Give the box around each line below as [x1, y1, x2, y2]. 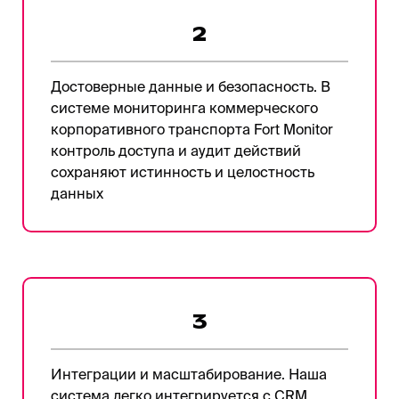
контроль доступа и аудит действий [51, 142, 301, 159]
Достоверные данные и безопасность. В [51, 77, 330, 94]
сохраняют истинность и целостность [51, 163, 314, 180]
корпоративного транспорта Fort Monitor [51, 120, 333, 137]
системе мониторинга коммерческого [51, 99, 318, 116]
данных [51, 184, 103, 201]
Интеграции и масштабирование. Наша [51, 365, 327, 382]
